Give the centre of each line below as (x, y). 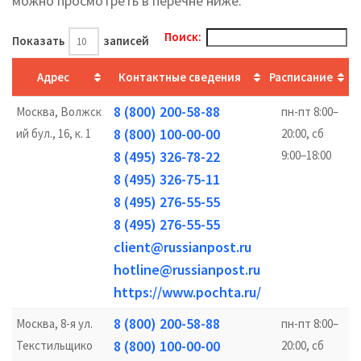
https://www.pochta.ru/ (187, 292)
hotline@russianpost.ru (187, 270)
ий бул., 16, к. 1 (54, 133)
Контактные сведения (179, 77)
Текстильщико (54, 345)
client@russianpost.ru (183, 247)
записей (125, 41)
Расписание (301, 77)
